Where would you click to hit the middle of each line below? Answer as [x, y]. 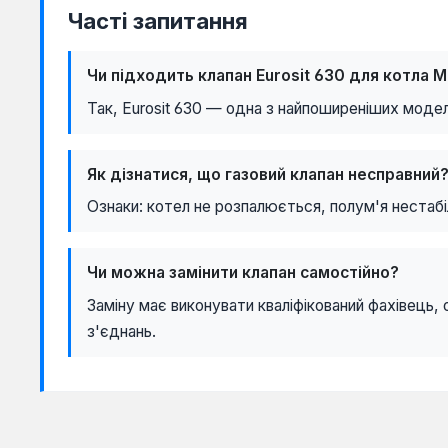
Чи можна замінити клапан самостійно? [243, 273]
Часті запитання [158, 21]
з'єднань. [121, 331]
